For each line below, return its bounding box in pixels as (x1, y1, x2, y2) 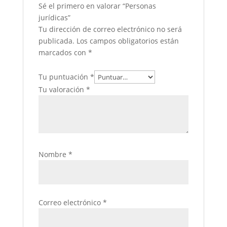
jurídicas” (38, 13, 70, 23)
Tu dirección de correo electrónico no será (38, 24, 182, 34)
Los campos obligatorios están (76, 36, 179, 46)
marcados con (38, 48, 88, 58)
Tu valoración (38, 85, 86, 95)
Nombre (38, 149, 68, 160)
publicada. (38, 36, 74, 46)
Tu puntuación (38, 72, 90, 82)
